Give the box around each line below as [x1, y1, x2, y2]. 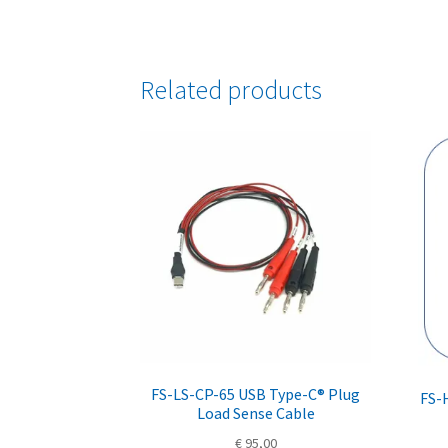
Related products [140, 73, 323, 106]
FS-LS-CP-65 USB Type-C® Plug [151, 384, 361, 405]
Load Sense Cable [196, 403, 315, 424]
